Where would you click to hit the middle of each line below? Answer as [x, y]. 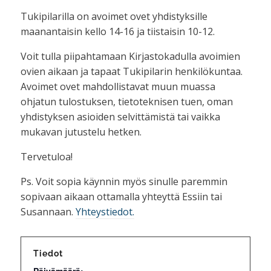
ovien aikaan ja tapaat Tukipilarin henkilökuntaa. [131, 71]
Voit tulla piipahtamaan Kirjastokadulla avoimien [130, 56]
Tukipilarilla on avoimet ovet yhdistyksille [114, 16]
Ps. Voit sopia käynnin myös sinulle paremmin [124, 181]
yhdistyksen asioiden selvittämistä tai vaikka [120, 116]
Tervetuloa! [46, 156]
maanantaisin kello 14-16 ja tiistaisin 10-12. [117, 31]
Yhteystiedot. [105, 211]
